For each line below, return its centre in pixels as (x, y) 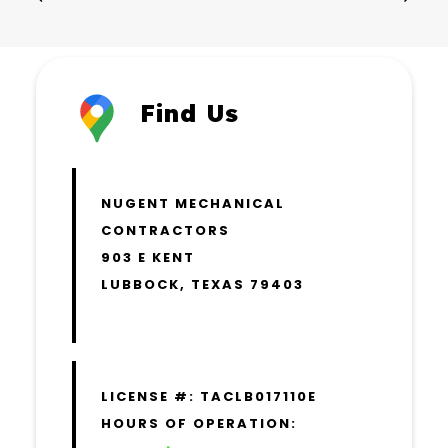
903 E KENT (148, 257)
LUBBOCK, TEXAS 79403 (202, 284)
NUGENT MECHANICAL (193, 203)
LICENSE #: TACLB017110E (209, 396)
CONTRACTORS (165, 230)
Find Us (190, 113)
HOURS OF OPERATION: (199, 423)
